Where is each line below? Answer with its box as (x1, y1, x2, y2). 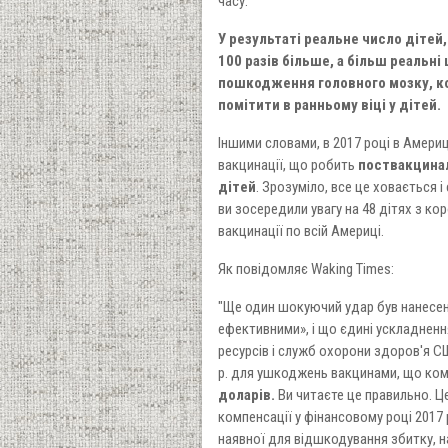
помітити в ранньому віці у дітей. (217, 96, 441, 115)
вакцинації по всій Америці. (217, 222, 384, 241)
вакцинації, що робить (217, 156, 358, 175)
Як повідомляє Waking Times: (217, 260, 394, 279)
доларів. (217, 386, 275, 405)
